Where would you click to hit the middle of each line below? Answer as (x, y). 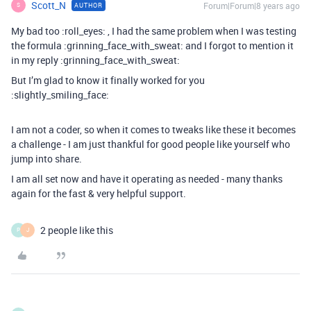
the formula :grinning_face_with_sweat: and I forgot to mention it (152, 45)
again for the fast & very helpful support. (99, 193)
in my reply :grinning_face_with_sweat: (95, 60)
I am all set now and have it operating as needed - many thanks (147, 178)
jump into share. (47, 158)
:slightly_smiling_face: (60, 94)
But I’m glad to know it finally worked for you (108, 80)
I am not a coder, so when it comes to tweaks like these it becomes (153, 129)
